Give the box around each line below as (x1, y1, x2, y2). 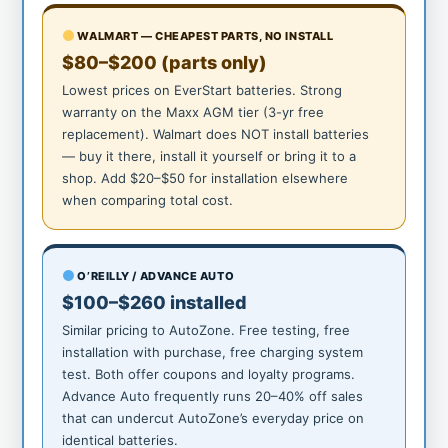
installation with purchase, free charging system (62, 343, 364, 360)
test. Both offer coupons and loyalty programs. (62, 365, 356, 382)
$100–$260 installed (62, 291, 248, 313)
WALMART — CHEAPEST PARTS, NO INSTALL (74, 28, 334, 43)
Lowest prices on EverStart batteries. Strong (62, 81, 343, 98)
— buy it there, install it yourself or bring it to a (62, 147, 357, 164)
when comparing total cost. (62, 191, 234, 208)
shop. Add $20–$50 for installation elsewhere (62, 169, 349, 186)
